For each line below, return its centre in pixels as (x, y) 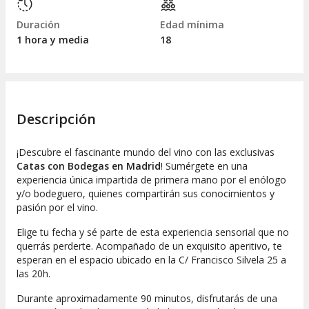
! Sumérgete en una (204, 166)
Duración (38, 25)
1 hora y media (53, 40)
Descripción (56, 119)
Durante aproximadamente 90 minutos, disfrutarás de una (147, 298)
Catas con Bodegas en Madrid (89, 166)
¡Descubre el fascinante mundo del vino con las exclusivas (146, 152)
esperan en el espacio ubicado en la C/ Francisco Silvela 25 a (151, 259)
